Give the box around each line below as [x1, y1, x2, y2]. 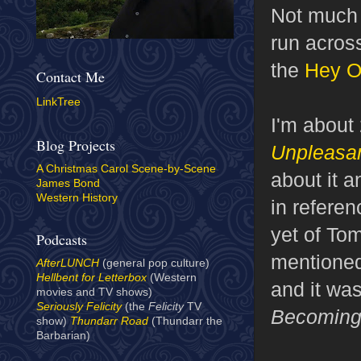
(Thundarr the [148, 315, 222, 328]
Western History [36, 192, 118, 205]
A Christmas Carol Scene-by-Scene [36, 163, 216, 176]
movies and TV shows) [36, 286, 152, 299]
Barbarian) [36, 330, 90, 342]
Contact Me [36, 66, 105, 86]
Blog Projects [36, 135, 115, 156]
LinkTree [36, 95, 81, 108]
